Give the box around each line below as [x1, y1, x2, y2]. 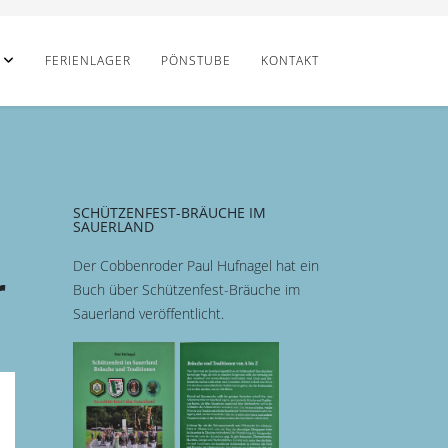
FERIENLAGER [45, 52, 131, 69]
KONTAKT [261, 52, 319, 69]
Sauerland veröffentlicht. [73, 304, 228, 323]
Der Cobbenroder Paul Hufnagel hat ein [73, 256, 319, 275]
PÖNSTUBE [161, 52, 231, 69]
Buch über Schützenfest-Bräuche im [73, 280, 300, 299]
